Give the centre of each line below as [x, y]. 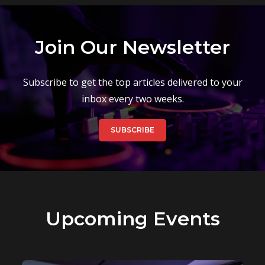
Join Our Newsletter [132, 47]
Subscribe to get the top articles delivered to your [132, 82]
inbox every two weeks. [132, 99]
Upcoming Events [132, 219]
